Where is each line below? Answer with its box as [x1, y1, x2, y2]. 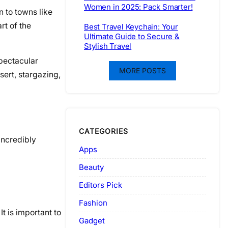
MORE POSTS [119, 66, 166, 75]
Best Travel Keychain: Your [84, 22, 178, 32]
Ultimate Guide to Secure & [84, 32, 180, 42]
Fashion [79, 197, 107, 208]
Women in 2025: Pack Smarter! [84, 2, 193, 12]
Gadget [79, 215, 105, 225]
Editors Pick [79, 180, 122, 190]
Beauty [79, 162, 104, 172]
